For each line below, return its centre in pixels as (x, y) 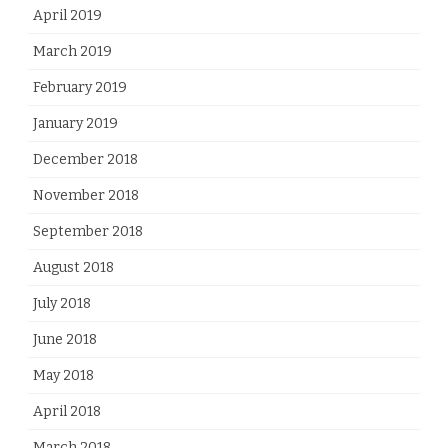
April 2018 (67, 411)
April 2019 (67, 15)
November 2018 (86, 195)
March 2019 (72, 51)
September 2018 (88, 231)
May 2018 (63, 375)
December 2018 (85, 159)
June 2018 (65, 339)
